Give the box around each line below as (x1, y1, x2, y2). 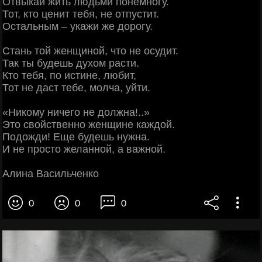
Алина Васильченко (2, 167, 99, 180)
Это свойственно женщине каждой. (2, 118, 175, 130)
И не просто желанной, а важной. (2, 143, 166, 155)
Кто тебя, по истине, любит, (2, 69, 136, 81)
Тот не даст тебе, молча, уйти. (2, 81, 150, 94)
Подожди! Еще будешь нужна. (2, 130, 150, 143)
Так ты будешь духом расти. (2, 57, 139, 69)
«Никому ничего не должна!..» (2, 106, 150, 118)
